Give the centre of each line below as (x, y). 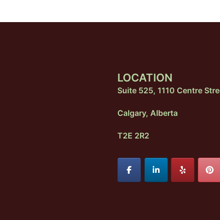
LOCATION (145, 78)
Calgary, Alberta (148, 113)
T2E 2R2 (133, 136)
